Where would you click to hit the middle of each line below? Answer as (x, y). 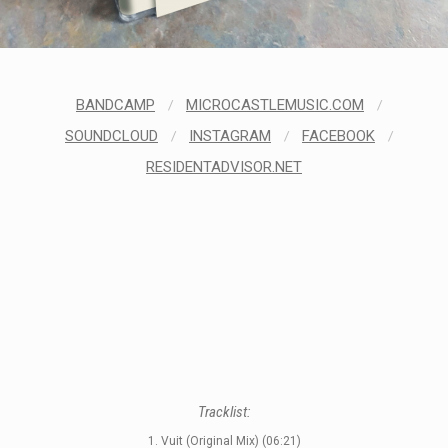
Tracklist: (224, 411)
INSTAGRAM (230, 135)
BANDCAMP (115, 104)
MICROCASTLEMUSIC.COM (275, 104)
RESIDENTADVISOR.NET (224, 166)
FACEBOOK (338, 135)
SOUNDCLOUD (111, 135)
